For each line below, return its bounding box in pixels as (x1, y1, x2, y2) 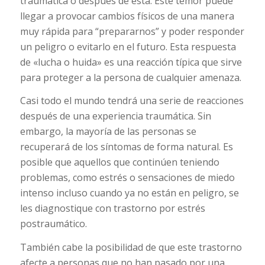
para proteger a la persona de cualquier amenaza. (20, 70, 241, 84)
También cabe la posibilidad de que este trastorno (20, 240, 242, 254)
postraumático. (20, 217, 87, 231)
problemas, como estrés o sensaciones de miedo (20, 171, 235, 185)
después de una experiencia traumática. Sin (20, 109, 211, 123)
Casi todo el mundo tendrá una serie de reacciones (20, 94, 244, 108)
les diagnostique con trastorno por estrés (20, 202, 205, 215)
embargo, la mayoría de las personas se (20, 125, 196, 138)
